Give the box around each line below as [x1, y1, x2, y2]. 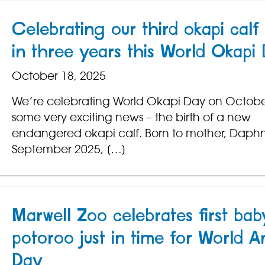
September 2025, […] [11, 142, 126, 157]
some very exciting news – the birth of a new [11, 110, 251, 125]
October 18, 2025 [11, 69, 106, 83]
